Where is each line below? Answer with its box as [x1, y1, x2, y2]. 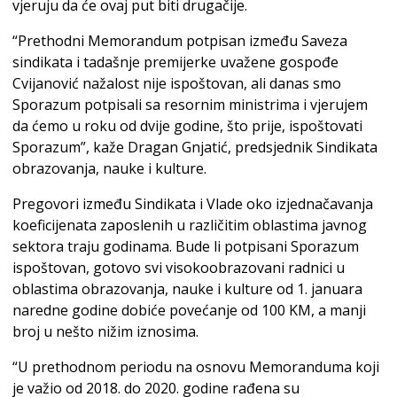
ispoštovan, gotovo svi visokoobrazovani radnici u [12, 257, 345, 277]
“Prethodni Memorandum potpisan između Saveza [12, 30, 347, 51]
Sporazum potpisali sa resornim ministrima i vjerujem [12, 94, 368, 114]
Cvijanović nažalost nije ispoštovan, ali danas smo [12, 73, 341, 93]
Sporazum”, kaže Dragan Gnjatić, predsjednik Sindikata [12, 136, 378, 157]
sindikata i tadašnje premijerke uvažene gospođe [12, 51, 339, 72]
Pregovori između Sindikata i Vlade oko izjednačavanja [12, 193, 373, 214]
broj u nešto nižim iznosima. [12, 321, 198, 341]
